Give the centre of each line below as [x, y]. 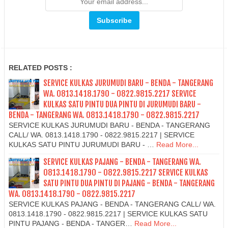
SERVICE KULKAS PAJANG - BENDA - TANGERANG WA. [122, 162]
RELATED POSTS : [40, 67]
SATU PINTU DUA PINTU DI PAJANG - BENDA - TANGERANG [129, 183]
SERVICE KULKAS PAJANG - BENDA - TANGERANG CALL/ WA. [112, 204]
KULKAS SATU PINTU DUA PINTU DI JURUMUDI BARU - [122, 104]
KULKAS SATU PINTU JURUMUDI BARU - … [81, 144]
